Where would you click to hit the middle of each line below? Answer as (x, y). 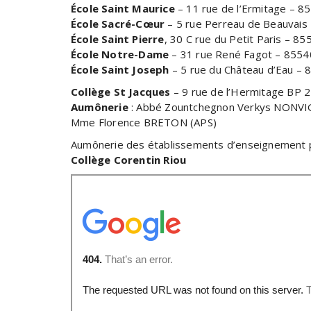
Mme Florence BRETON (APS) (144, 122)
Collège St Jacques (121, 91)
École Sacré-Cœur (118, 23)
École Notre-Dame (120, 54)
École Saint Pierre (118, 39)
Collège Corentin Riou (129, 159)
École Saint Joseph (120, 69)
